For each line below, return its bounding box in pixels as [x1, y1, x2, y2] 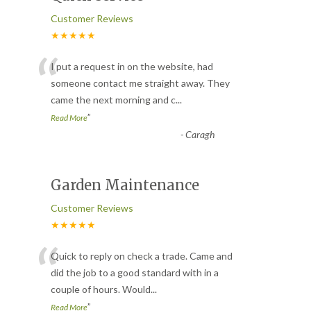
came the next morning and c [51, 93, 176, 106]
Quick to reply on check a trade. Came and [51, 249, 233, 262]
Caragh [185, 128, 215, 140]
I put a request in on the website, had [51, 60, 213, 72]
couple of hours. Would [51, 283, 151, 295]
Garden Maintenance [51, 176, 199, 194]
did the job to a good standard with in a [51, 266, 219, 278]
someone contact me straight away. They [51, 76, 230, 89]
